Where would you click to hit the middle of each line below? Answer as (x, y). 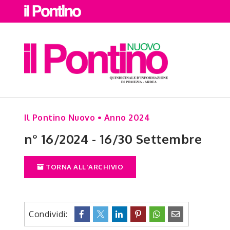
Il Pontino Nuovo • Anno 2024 (87, 118)
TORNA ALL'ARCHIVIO (83, 167)
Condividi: (50, 214)
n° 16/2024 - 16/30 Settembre (113, 139)
